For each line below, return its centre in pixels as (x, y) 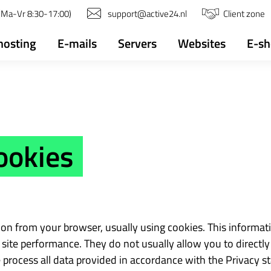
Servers (137, 43)
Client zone (244, 14)
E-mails (77, 43)
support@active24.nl (147, 14)
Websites (202, 43)
